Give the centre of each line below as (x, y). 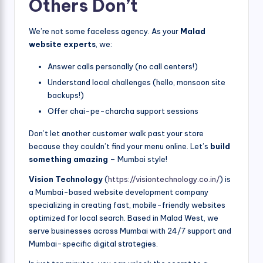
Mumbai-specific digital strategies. (93, 244)
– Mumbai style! (138, 159)
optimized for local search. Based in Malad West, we (124, 218)
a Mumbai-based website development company (119, 192)
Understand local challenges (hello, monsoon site (136, 82)
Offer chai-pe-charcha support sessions (123, 111)
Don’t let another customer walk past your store (116, 134)
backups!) (66, 95)
